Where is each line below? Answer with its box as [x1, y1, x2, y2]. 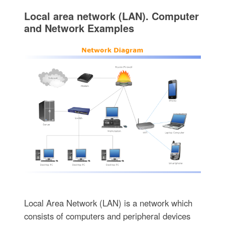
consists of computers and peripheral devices [24, 209, 190, 222]
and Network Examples [24, 21, 134, 36]
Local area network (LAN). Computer [24, 9, 199, 24]
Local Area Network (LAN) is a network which [24, 196, 192, 209]
